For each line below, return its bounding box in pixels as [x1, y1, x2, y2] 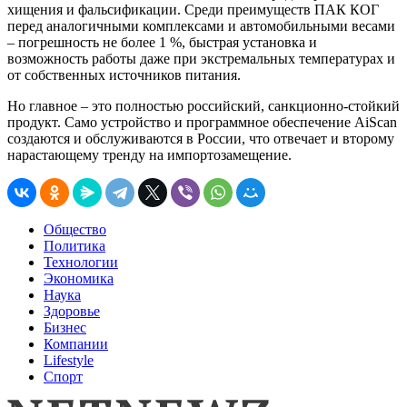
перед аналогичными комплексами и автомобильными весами [7, 17, 395, 34]
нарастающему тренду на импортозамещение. [7, 146, 292, 163]
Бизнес [44, 319, 86, 335]
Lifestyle [44, 352, 94, 368]
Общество [44, 221, 106, 237]
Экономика [44, 270, 114, 286]
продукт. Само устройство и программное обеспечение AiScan [7, 114, 397, 130]
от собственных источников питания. [7, 66, 241, 83]
